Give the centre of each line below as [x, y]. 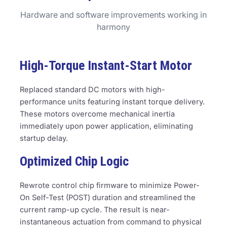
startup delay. [44, 138]
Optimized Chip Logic [74, 161]
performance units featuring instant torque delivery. [112, 102]
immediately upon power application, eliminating [106, 126]
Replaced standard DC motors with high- [92, 90]
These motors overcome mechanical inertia [97, 114]
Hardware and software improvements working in [113, 15]
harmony [113, 27]
